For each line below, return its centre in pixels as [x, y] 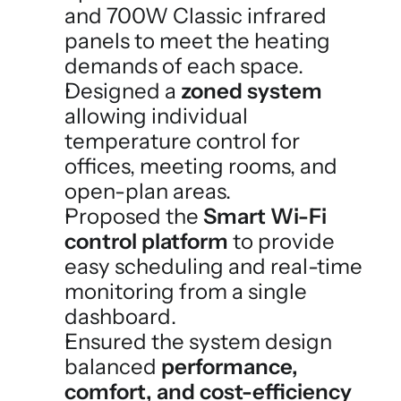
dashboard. [120, 316]
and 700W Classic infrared [196, 16]
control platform [146, 241]
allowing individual [156, 116]
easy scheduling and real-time [213, 266]
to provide [282, 241]
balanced [113, 367]
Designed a [123, 91]
